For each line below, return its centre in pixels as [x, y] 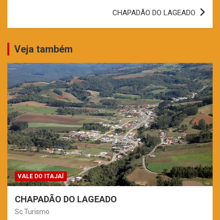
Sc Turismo [32, 211]
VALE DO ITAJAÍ [41, 176]
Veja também [43, 49]
